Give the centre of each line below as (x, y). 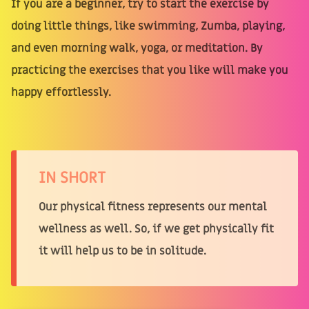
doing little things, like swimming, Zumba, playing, (148, 26)
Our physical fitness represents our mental (153, 207)
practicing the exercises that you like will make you (150, 70)
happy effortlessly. (61, 92)
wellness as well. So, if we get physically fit (156, 229)
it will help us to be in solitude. (122, 251)
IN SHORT (72, 178)
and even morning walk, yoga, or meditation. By (137, 48)
